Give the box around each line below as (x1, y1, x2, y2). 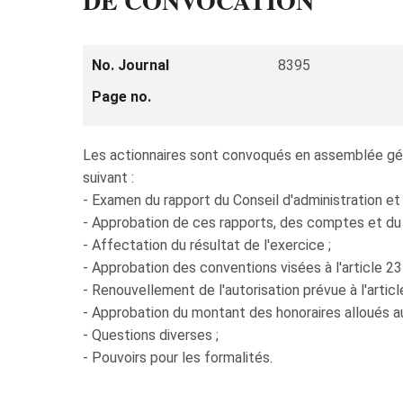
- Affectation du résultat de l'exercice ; (83, 237, 331, 254)
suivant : (83, 169, 134, 186)
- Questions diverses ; (83, 327, 219, 344)
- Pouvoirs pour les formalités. (83, 349, 273, 366)
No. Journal (92, 57, 169, 74)
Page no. (92, 88, 151, 105)
